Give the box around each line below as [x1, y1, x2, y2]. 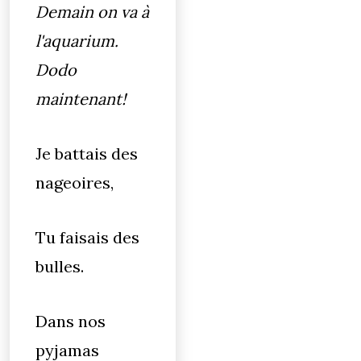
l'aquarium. [35, 31, 118, 51]
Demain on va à [35, 2, 149, 22]
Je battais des [35, 143, 138, 164]
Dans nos [35, 311, 106, 331]
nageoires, [35, 172, 118, 193]
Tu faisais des [35, 227, 139, 247]
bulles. [35, 256, 84, 276]
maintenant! [35, 89, 126, 109]
